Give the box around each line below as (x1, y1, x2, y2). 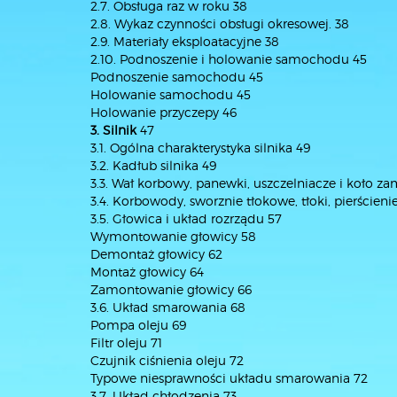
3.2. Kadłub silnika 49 (90, 158, 216, 173)
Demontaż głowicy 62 (90, 246, 222, 261)
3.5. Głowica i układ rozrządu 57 (90, 211, 282, 226)
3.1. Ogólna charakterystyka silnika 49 (90, 140, 310, 155)
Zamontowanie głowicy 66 (90, 282, 252, 297)
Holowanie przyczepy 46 (90, 105, 237, 120)
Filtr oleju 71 (90, 335, 162, 350)
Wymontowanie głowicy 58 (90, 229, 256, 244)
